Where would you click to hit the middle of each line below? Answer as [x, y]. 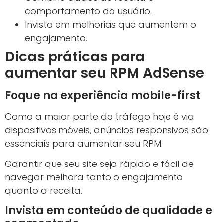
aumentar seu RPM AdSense [105, 73]
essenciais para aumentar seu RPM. [84, 143]
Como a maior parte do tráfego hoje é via [100, 116]
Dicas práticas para [75, 56]
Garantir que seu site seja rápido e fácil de [99, 164]
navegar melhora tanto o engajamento [94, 177]
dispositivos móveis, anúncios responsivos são [107, 130]
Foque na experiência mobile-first [103, 95]
